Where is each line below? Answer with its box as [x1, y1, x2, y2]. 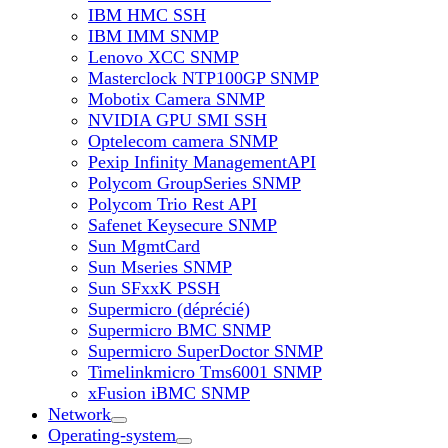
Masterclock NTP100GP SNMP [88, 68, 319, 88]
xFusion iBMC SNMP [88, 383, 250, 403]
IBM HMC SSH [88, 5, 206, 25]
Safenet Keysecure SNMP [88, 215, 277, 235]
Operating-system [48, 425, 176, 445]
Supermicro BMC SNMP [88, 320, 271, 340]
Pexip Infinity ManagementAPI [88, 152, 316, 172]
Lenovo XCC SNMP [88, 47, 239, 67]
